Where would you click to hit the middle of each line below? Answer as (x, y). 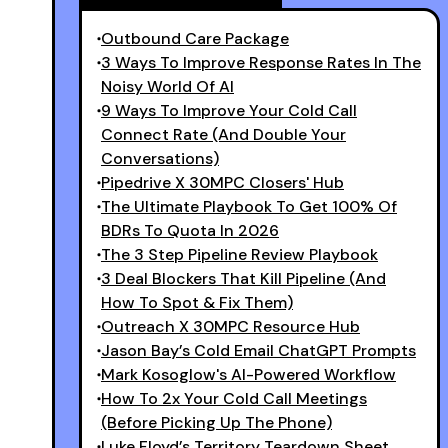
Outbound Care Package (195, 38)
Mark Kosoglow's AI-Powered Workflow (248, 374)
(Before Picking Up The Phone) (216, 422)
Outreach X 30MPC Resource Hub (230, 326)
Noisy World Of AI (167, 86)
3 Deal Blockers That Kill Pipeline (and (243, 278)
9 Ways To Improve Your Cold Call (229, 110)
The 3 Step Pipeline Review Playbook (239, 254)
